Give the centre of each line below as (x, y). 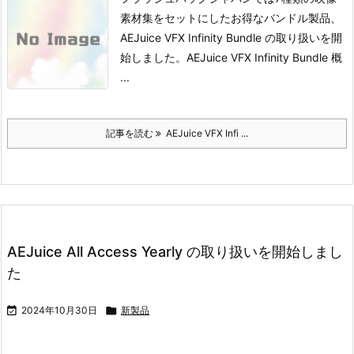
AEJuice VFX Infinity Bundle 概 (264, 57)
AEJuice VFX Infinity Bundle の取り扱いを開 (231, 38)
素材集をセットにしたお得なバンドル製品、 (231, 18)
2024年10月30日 (59, 310)
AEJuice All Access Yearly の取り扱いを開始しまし (175, 252)
